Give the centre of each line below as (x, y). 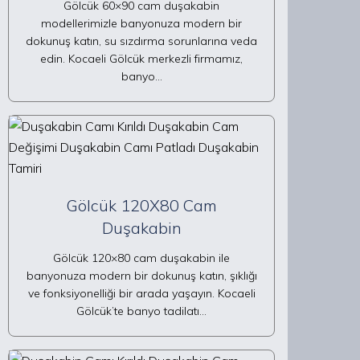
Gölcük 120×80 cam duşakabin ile (141, 258)
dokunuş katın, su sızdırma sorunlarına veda (141, 41)
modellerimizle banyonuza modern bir (141, 23)
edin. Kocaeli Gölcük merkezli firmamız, (141, 59)
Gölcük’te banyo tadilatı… (141, 311)
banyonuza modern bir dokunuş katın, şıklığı (141, 276)
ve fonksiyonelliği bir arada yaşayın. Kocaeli (141, 293)
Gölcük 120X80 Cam (141, 205)
